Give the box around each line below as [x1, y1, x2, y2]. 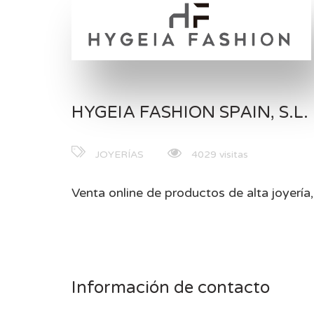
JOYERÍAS [95, 149, 144, 161]
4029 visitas [189, 149, 248, 161]
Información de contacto [71, 278, 270, 298]
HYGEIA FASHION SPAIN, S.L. [71, 102, 308, 123]
